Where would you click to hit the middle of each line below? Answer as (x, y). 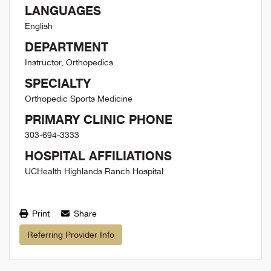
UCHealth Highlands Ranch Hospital (94, 171)
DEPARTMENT (67, 47)
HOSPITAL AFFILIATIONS (98, 156)
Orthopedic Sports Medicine (79, 99)
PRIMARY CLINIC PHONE (99, 119)
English (39, 26)
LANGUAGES (63, 11)
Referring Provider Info (71, 234)
